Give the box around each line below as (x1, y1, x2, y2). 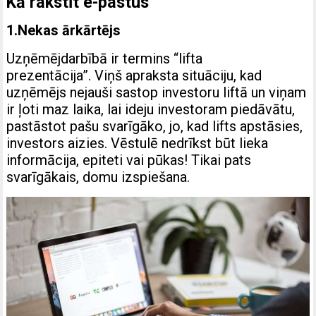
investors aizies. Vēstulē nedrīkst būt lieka (6, 135, 269, 152)
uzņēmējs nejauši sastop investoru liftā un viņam (6, 84, 307, 102)
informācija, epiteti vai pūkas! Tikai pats (6, 152, 252, 169)
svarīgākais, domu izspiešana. (6, 169, 190, 186)
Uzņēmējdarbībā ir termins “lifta (6, 50, 203, 68)
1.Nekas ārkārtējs (6, 22, 121, 39)
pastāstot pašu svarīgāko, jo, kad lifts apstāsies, (6, 118, 303, 135)
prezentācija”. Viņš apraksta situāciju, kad (6, 67, 262, 85)
